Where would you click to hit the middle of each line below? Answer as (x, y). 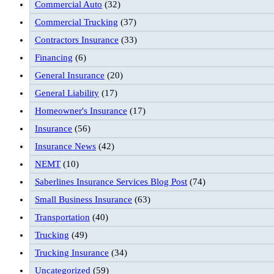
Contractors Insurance (77, 39)
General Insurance (70, 75)
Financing (54, 57)
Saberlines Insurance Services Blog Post (111, 181)
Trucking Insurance (72, 252)
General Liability (67, 93)
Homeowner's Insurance (81, 110)
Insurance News (65, 146)
